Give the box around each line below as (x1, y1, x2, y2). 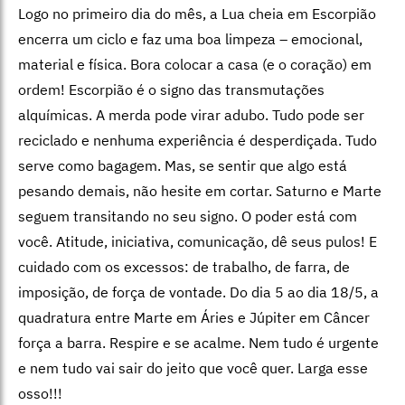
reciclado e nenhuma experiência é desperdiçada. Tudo (18, 130, 377, 149)
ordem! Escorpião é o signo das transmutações (18, 80, 325, 99)
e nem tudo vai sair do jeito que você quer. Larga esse (18, 358, 368, 377)
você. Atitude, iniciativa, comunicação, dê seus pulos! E (18, 231, 377, 250)
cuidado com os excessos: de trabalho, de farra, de (18, 257, 350, 276)
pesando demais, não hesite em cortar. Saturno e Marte (18, 181, 381, 200)
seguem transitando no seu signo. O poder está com (18, 206, 357, 225)
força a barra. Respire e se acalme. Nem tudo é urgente (18, 333, 379, 352)
